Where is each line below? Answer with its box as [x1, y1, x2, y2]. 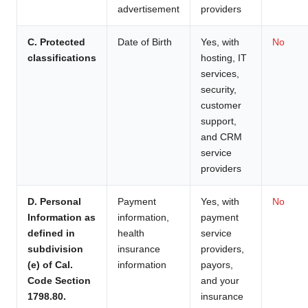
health [118, 227, 144, 239]
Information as [27, 211, 96, 223]
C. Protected [27, 36, 85, 47]
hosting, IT [201, 52, 247, 63]
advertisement [118, 3, 179, 14]
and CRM [201, 131, 242, 142]
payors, [201, 258, 233, 270]
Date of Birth [118, 36, 172, 47]
